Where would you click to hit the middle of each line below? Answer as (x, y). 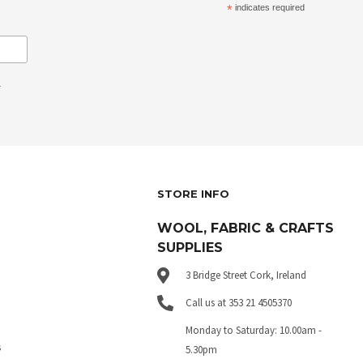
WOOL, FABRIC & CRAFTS (246, 228)
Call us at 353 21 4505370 (239, 302)
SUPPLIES (190, 248)
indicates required (269, 7)
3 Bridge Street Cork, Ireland (246, 275)
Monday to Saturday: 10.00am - (254, 330)
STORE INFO (194, 193)
